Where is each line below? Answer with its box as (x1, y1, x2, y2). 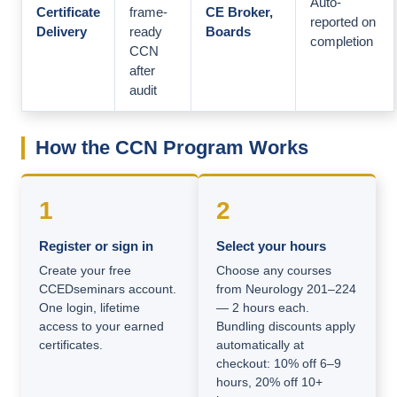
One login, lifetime (39, 300, 140, 315)
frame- (129, 4, 167, 20)
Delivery (36, 24, 87, 40)
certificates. (39, 338, 103, 353)
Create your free (39, 263, 131, 278)
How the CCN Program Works (35, 136, 308, 160)
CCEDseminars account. (39, 282, 176, 297)
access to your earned (39, 319, 164, 334)
